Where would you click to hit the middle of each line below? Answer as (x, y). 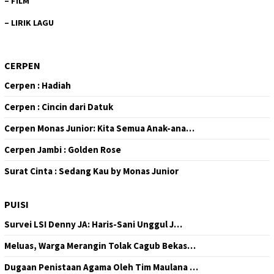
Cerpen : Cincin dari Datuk (59, 106)
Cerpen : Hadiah (38, 85)
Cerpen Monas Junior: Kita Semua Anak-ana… (99, 128)
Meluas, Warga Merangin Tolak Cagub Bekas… (100, 245)
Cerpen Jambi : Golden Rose (63, 149)
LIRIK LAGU (32, 22)
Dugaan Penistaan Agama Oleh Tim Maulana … (101, 267)
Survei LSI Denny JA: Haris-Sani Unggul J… (93, 224)
